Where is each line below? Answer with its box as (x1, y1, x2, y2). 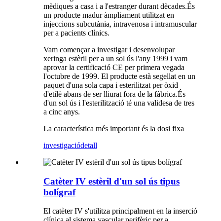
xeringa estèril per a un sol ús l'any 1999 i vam (43, 54, 187, 63)
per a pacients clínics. (43, 28, 110, 37)
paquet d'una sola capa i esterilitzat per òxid (43, 80, 178, 89)
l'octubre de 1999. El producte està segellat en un (43, 72, 195, 80)
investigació (43, 141, 80, 149)
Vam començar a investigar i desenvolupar (43, 45, 175, 54)
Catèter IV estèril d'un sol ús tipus (43, 176, 180, 186)
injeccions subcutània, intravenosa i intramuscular (43, 19, 197, 28)
